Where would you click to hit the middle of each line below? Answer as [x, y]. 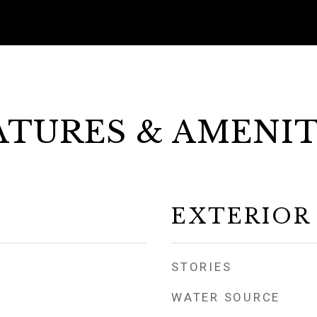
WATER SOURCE [226, 297]
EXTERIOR [241, 217]
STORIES [202, 267]
